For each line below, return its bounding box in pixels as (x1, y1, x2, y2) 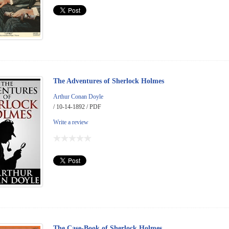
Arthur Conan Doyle (53, 93, 103, 100)
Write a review (53, 118, 88, 126)
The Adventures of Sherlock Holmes (53, 77, 164, 85)
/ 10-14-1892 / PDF (53, 103, 101, 110)
